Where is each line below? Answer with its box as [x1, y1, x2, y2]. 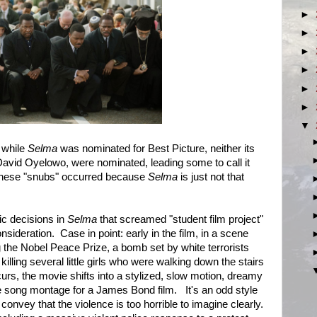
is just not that [178, 171, 244, 183]
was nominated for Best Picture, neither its [57, 143, 255, 154]
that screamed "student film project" [100, 214, 263, 225]
